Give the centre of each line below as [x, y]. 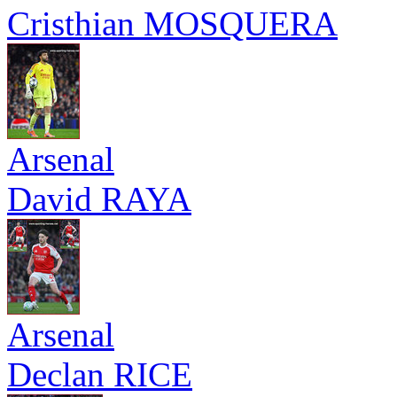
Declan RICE [100, 374]
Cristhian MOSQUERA [172, 23]
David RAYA [99, 199]
